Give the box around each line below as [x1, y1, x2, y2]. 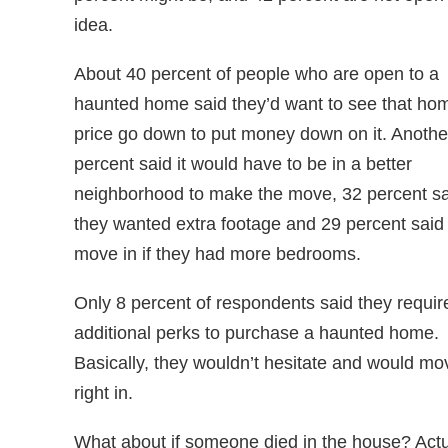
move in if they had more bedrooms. [74, 244, 361, 264]
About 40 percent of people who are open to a [74, 64, 439, 84]
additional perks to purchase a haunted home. [74, 323, 439, 343]
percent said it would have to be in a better [74, 154, 412, 174]
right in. [74, 383, 133, 403]
